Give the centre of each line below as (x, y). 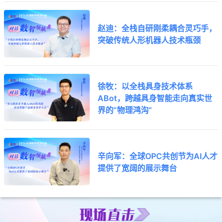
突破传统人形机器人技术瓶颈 (149, 39)
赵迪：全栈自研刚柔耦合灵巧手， (157, 28)
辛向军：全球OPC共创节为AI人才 (158, 155)
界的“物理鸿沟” (125, 109)
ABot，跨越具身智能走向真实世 (155, 97)
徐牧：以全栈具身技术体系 (145, 85)
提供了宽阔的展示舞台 (138, 167)
